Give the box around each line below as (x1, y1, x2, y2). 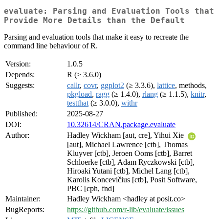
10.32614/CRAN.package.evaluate (67, 120, 175, 129)
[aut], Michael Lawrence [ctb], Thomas (67, 140, 188, 149)
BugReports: (5, 205, 44, 214)
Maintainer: (5, 195, 41, 203)
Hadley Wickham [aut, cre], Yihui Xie (67, 131, 186, 140)
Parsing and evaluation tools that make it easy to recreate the (4, 33, 189, 42)
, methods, (175, 81, 207, 90)
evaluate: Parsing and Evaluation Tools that (4, 6, 214, 16)
